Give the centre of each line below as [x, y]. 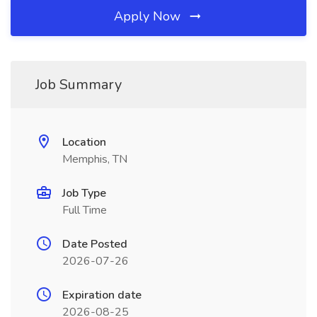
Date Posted [95, 244]
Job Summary [79, 85]
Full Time [85, 210]
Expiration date [102, 295]
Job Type [84, 193]
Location [84, 142]
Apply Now [149, 16]
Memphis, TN [95, 159]
